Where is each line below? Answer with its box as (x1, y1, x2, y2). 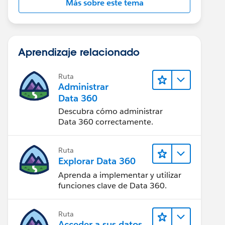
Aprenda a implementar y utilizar (58, 169, 181, 180)
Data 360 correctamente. (58, 117, 153, 127)
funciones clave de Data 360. (58, 180, 167, 191)
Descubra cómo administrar (58, 106, 163, 117)
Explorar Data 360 (58, 155, 136, 167)
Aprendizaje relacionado (18, 45, 140, 58)
